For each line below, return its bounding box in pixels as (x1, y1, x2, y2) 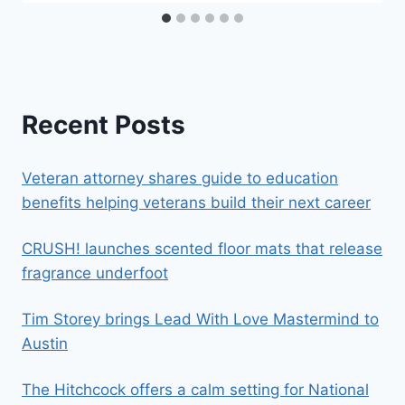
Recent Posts (22, 108, 185, 140)
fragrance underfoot (22, 264, 168, 283)
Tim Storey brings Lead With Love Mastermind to (22, 310, 379, 329)
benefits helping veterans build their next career (22, 193, 371, 212)
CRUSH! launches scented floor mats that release (22, 240, 382, 259)
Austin (22, 334, 68, 353)
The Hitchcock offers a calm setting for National (22, 381, 369, 400)
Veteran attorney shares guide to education (22, 169, 338, 188)
